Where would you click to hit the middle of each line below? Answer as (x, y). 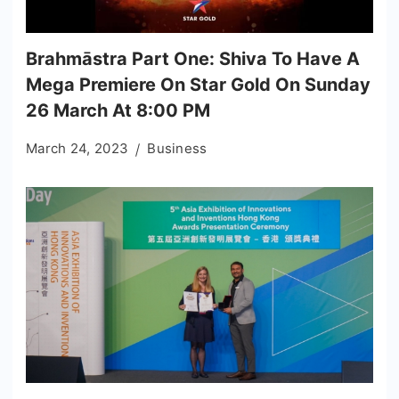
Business (177, 149)
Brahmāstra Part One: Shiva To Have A (193, 59)
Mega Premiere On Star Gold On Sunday (198, 85)
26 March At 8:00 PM (118, 111)
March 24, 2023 (77, 149)
